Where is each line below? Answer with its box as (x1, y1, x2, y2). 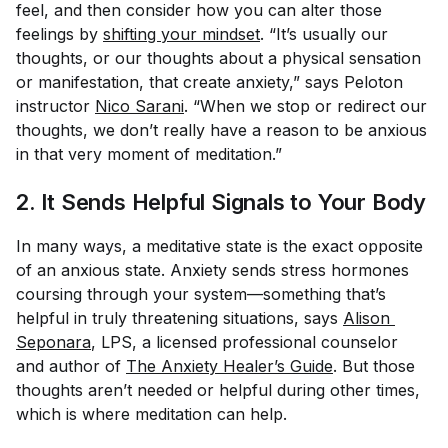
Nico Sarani (95, 96, 184, 116)
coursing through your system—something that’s (16, 284, 386, 304)
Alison (343, 308, 395, 328)
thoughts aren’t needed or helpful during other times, (16, 380, 420, 400)
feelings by (16, 24, 103, 44)
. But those (333, 356, 420, 376)
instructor (16, 96, 95, 116)
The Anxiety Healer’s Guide (126, 356, 333, 376)
